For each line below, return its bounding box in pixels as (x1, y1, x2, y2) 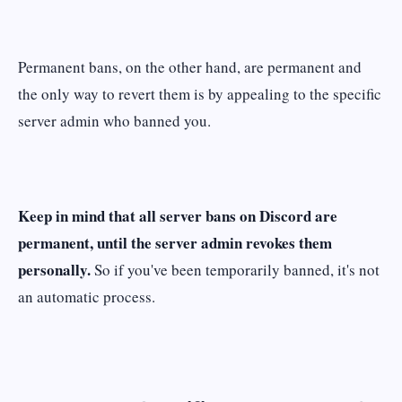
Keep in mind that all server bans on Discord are (18, 204, 337, 227)
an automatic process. (18, 285, 155, 307)
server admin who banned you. (18, 109, 211, 131)
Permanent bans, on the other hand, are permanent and (18, 56, 362, 77)
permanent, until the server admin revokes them (18, 231, 332, 254)
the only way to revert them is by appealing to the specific (18, 83, 381, 104)
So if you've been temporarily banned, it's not (94, 258, 380, 280)
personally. (18, 258, 94, 281)
